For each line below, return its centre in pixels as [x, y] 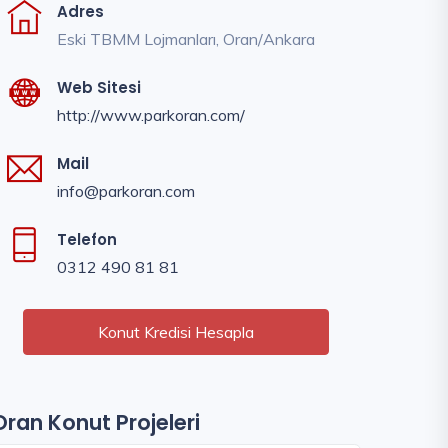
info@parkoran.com [126, 191]
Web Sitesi [99, 87]
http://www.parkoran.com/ [151, 115]
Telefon [87, 239]
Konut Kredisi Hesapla [176, 332]
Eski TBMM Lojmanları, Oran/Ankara [186, 39]
